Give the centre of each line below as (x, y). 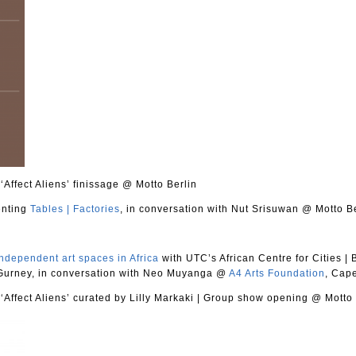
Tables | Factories (75, 209)
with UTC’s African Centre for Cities (252, 258)
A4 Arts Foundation (277, 273)
